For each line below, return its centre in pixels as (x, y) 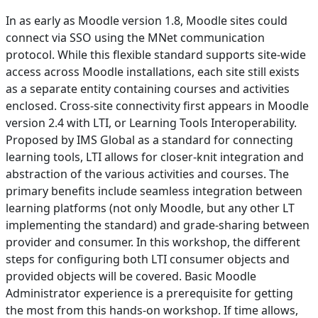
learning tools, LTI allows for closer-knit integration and (155, 157)
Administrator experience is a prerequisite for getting (149, 293)
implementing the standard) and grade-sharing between (158, 225)
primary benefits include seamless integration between (154, 191)
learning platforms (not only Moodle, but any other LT (150, 208)
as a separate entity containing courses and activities (148, 88)
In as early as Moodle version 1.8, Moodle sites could (147, 20)
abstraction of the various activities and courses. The (147, 174)
